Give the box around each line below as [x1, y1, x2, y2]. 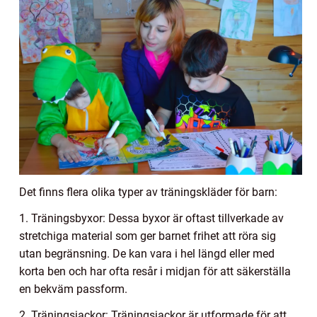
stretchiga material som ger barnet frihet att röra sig [19, 229, 276, 243]
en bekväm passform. [19, 282, 127, 296]
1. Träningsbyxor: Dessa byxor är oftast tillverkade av [19, 212, 284, 226]
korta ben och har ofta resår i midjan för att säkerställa [19, 265, 291, 279]
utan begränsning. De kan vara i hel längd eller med [19, 247, 275, 261]
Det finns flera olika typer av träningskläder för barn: [19, 185, 277, 200]
